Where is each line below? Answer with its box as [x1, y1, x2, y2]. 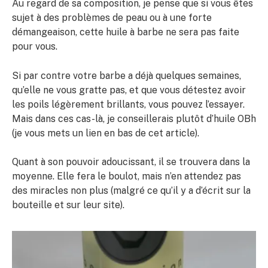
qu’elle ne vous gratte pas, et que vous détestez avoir [12, 84, 246, 96]
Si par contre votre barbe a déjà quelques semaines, [12, 69, 241, 81]
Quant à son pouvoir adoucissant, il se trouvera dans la [12, 156, 250, 168]
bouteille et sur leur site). [12, 199, 124, 211]
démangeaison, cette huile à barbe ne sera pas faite [12, 26, 239, 38]
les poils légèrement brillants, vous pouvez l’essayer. [12, 98, 245, 110]
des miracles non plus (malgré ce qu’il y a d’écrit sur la [12, 185, 251, 197]
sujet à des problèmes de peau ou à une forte [12, 12, 212, 24]
